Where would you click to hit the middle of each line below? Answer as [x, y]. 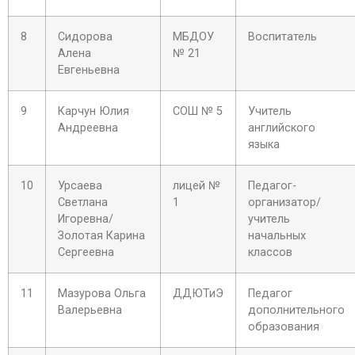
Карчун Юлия [94, 111]
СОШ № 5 [198, 111]
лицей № [197, 186]
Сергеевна [86, 252]
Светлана [83, 202]
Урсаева [80, 186]
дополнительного [296, 310]
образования [284, 327]
